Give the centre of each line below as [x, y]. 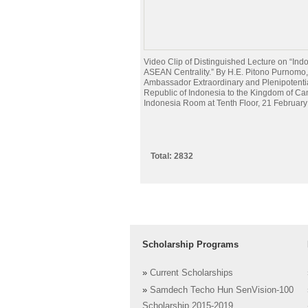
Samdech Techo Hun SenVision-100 [222, 290]
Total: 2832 [172, 156]
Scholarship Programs [190, 244]
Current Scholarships [191, 273]
